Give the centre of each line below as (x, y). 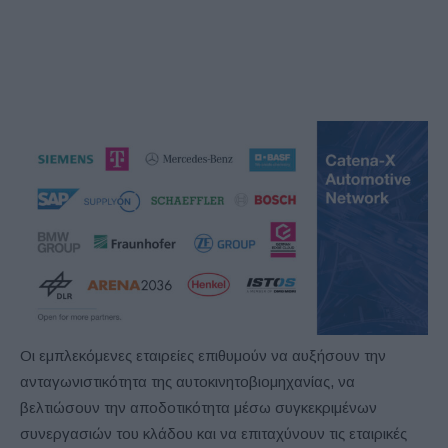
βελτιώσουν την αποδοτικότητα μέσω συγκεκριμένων (198, 408)
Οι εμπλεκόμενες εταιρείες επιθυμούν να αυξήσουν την (203, 356)
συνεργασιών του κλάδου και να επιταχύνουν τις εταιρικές (213, 434)
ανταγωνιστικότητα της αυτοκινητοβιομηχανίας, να (187, 382)
